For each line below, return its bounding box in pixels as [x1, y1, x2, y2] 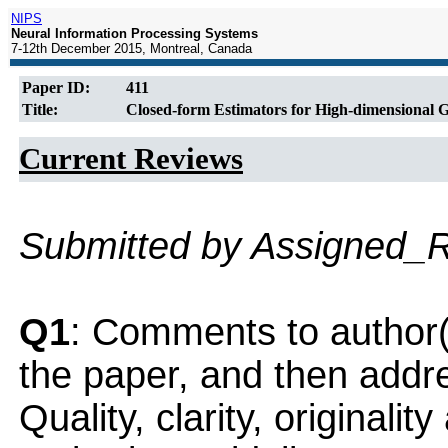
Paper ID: [22, 79, 90, 96]
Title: [22, 101, 58, 118]
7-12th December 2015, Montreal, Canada [11, 41, 252, 56]
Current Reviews [19, 142, 243, 176]
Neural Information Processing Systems [11, 26, 258, 41]
